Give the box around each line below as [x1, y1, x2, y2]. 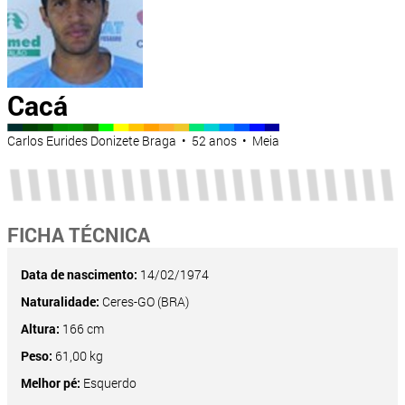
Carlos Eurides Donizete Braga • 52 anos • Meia [7, 132, 279, 150]
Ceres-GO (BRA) [99, 293, 189, 311]
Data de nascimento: [21, 266, 137, 284]
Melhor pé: [21, 374, 80, 392]
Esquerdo [80, 374, 137, 392]
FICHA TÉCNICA [7, 221, 150, 249]
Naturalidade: [21, 293, 99, 311]
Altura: [21, 320, 60, 338]
